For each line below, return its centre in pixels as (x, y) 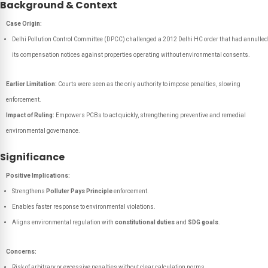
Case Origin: (24, 24)
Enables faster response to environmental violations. (84, 207)
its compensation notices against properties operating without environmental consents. (131, 55)
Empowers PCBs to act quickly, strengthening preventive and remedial (150, 115)
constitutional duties (145, 222)
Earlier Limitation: (31, 84)
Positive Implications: (38, 176)
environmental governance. (43, 131)
